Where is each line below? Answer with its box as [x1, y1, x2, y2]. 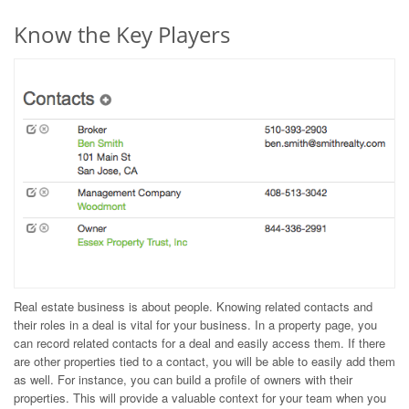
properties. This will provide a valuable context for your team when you [14, 388, 386, 406]
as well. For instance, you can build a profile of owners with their [14, 370, 352, 388]
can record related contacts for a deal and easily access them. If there [14, 333, 385, 351]
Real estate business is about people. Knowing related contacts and [14, 297, 372, 315]
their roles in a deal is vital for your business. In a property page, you [14, 315, 377, 333]
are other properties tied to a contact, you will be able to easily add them [14, 351, 395, 370]
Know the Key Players [14, 19, 230, 50]
